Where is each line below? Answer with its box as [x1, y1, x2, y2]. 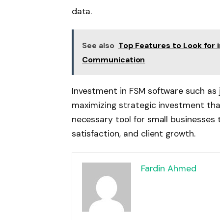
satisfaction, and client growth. [71, 128, 195, 139]
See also [82, 40, 114, 51]
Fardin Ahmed [140, 162, 196, 174]
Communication [82, 54, 145, 65]
